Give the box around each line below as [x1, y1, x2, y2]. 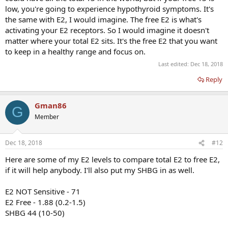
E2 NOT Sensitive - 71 [5, 186, 80, 197]
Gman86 [35, 100, 67, 110]
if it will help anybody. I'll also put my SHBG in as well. [5, 165, 194, 176]
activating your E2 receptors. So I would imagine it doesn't [5, 25, 209, 36]
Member [35, 112, 59, 121]
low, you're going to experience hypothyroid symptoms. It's [5, 4, 214, 14]
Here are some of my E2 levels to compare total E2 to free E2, [5, 154, 220, 165]
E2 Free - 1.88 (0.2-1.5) [5, 197, 85, 208]
